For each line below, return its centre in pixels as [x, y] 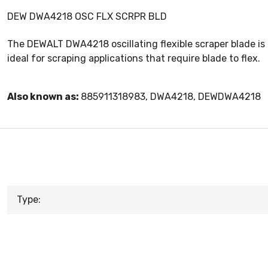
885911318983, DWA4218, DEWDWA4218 [171, 97]
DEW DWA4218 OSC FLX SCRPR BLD [87, 17]
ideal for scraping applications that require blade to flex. [134, 59]
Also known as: [44, 97]
